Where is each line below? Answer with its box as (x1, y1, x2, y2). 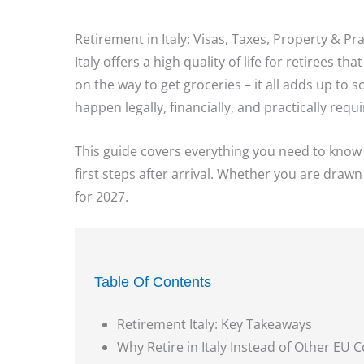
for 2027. (75, 187, 128, 206)
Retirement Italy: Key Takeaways (117, 315, 312, 334)
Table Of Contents (94, 274, 211, 291)
